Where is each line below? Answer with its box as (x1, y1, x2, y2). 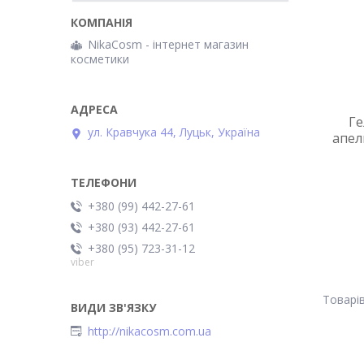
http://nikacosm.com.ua (88, 323, 211, 339)
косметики (71, 51, 129, 67)
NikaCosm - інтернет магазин (88, 37, 249, 52)
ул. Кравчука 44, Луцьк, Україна (88, 124, 260, 141)
